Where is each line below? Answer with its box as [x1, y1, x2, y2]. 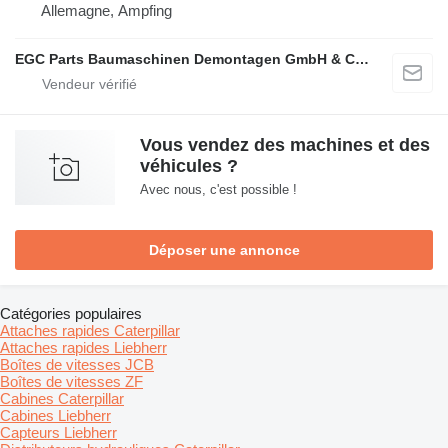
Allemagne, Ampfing [41, 2, 172, 20]
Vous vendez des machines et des [140, 135, 430, 156]
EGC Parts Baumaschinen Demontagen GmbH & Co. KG [355, 51, 369, 68]
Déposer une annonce [148, 242, 300, 259]
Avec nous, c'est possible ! [140, 182, 297, 198]
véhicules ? [140, 156, 238, 177]
